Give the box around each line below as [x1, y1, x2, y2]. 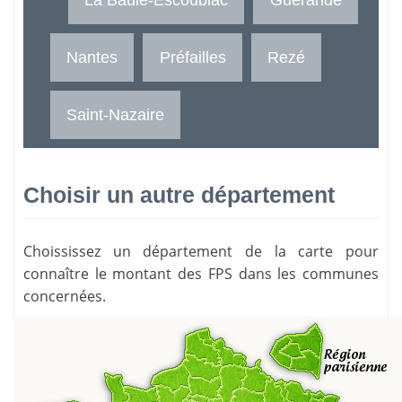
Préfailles [159, 48, 226, 67]
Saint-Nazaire [66, 105, 165, 125]
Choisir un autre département [23, 182, 335, 208]
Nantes [66, 48, 118, 67]
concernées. [23, 285, 106, 306]
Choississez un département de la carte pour [23, 240, 379, 261]
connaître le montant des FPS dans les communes [23, 263, 379, 284]
